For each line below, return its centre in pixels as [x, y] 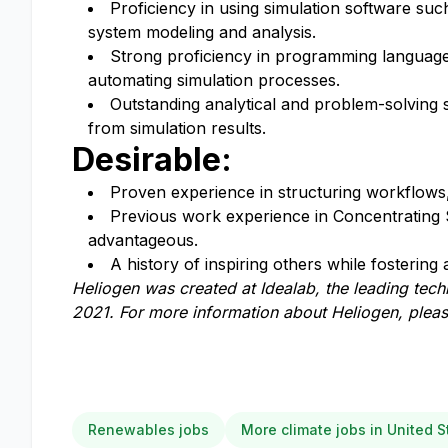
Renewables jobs [148, 429]
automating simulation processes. [214, 80]
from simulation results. [177, 128]
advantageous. [143, 240]
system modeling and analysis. [202, 32]
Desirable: [152, 159]
